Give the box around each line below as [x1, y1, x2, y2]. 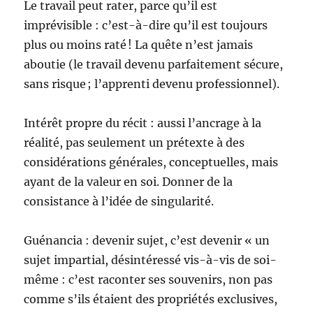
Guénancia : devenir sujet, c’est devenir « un [24, 233, 270, 248]
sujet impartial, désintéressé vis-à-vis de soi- [24, 253, 277, 268]
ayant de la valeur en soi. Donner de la [24, 175, 233, 189]
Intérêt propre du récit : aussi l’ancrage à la [24, 116, 262, 131]
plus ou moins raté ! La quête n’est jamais [24, 38, 254, 52]
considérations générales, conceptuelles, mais [24, 155, 279, 170]
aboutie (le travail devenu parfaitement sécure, [24, 57, 284, 72]
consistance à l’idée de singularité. [24, 194, 214, 209]
